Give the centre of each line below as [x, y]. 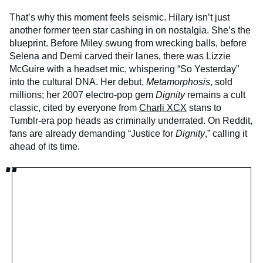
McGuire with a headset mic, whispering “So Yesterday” [124, 69]
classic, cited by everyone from [74, 107]
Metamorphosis [178, 82]
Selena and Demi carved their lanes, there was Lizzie [120, 56]
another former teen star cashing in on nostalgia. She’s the [130, 30]
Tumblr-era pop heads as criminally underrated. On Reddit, [131, 120]
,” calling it [226, 133]
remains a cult [215, 95]
